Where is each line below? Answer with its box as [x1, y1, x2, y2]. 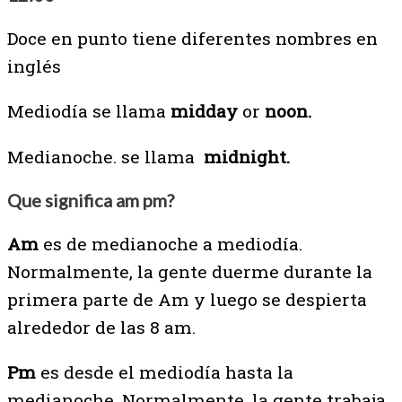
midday [170, 100, 238, 123]
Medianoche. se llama [7, 144, 204, 168]
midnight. [204, 144, 290, 168]
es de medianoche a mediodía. [39, 232, 302, 255]
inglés [7, 55, 61, 78]
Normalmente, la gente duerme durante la [7, 259, 372, 283]
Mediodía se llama [7, 100, 170, 123]
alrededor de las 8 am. [7, 315, 196, 338]
